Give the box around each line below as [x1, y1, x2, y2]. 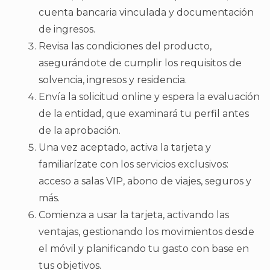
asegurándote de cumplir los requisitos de [39, 57, 242, 69]
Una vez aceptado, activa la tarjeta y [39, 141, 211, 153]
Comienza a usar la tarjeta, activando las [39, 209, 229, 221]
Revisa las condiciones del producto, [39, 40, 212, 52]
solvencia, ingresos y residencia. [39, 74, 187, 86]
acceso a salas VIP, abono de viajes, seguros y [39, 175, 251, 187]
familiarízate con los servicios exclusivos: [39, 158, 228, 170]
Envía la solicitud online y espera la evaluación [39, 90, 260, 102]
